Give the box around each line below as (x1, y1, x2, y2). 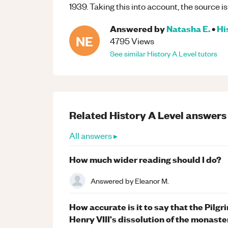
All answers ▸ (69, 130, 118, 141)
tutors (196, 48, 217, 59)
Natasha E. (166, 22, 210, 34)
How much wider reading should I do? (69, 153, 221, 165)
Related (69, 108, 109, 122)
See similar (110, 48, 147, 59)
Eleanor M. (135, 175, 169, 186)
